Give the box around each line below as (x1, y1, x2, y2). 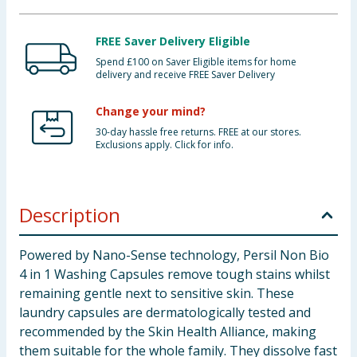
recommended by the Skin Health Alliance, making (19, 323, 316, 340)
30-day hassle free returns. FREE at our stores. (96, 125, 301, 139)
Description (19, 202, 120, 228)
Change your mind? (96, 104, 206, 119)
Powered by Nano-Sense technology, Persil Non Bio (19, 246, 329, 264)
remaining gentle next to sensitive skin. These (19, 284, 294, 302)
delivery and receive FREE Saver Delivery (96, 68, 275, 81)
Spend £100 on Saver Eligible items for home (96, 55, 296, 69)
